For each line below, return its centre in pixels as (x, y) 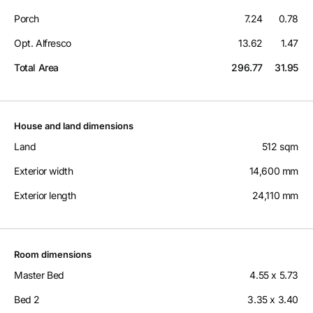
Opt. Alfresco (43, 43)
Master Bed (39, 275)
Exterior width (44, 171)
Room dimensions (53, 255)
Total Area (36, 68)
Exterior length (45, 196)
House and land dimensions (74, 126)
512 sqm (280, 147)
